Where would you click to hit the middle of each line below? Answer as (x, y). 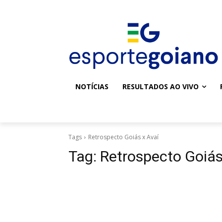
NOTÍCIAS (92, 87)
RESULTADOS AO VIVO (161, 87)
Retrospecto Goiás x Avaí (123, 137)
